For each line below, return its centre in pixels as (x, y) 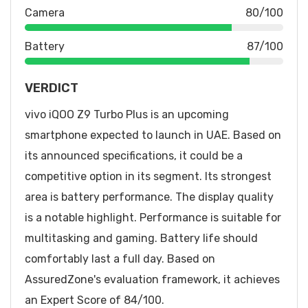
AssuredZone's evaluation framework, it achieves (152, 279)
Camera (45, 12)
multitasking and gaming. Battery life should (141, 238)
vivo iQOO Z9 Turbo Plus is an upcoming (127, 114)
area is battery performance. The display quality (149, 197)
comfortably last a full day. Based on (120, 258)
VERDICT (52, 88)
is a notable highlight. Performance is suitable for (153, 217)
